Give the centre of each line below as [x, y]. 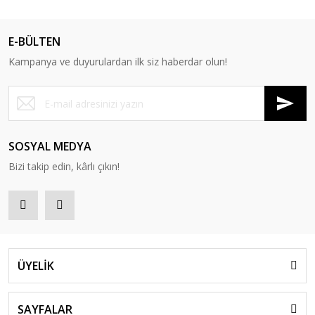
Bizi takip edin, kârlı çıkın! [64, 166]
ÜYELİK [36, 266]
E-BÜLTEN [34, 41]
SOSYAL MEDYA [50, 146]
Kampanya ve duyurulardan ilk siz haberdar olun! [118, 62]
